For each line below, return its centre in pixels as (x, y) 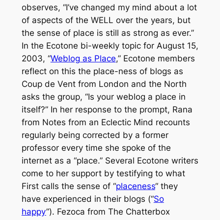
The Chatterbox (139, 211)
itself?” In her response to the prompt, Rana (107, 109)
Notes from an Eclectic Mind (97, 122)
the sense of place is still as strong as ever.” (108, 33)
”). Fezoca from (77, 211)
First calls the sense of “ (69, 186)
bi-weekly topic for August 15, (138, 45)
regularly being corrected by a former (95, 135)
